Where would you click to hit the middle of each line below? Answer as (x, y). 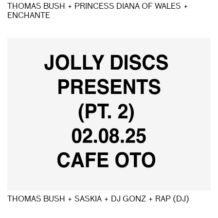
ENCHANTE (29, 16)
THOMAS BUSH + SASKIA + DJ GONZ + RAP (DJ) (98, 200)
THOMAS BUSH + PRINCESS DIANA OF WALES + (98, 7)
